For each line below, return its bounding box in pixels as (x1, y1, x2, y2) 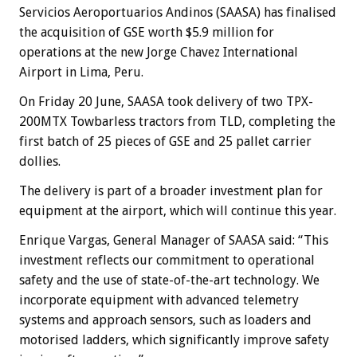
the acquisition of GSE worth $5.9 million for (19, 24, 274, 40)
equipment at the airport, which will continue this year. (19, 202, 336, 218)
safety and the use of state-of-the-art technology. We (19, 272, 320, 288)
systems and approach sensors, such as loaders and (19, 312, 312, 328)
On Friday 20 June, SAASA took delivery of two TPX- (19, 93, 313, 109)
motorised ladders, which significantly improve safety (19, 331, 329, 347)
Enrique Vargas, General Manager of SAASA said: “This (19, 232, 328, 248)
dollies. (19, 153, 61, 169)
